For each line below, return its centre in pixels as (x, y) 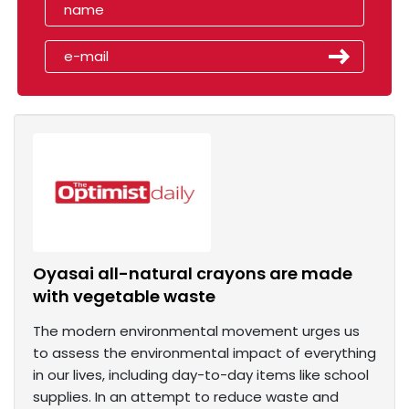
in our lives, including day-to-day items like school (201, 375)
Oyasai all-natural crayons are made (193, 274)
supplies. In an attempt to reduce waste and (186, 397)
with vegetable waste (124, 297)
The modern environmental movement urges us (196, 331)
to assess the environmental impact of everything (204, 353)
